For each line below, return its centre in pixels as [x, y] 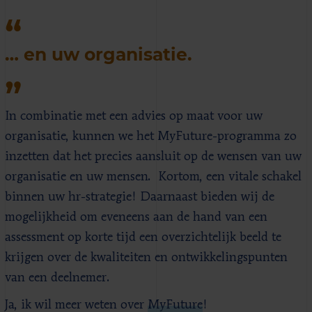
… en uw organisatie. [99, 54]
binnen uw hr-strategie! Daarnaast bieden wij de [140, 197]
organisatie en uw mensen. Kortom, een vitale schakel [153, 177]
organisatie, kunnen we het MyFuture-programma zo [151, 136]
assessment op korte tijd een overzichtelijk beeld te [143, 237]
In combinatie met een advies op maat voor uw [134, 116]
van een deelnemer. [59, 278]
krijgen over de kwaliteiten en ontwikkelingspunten [146, 257]
